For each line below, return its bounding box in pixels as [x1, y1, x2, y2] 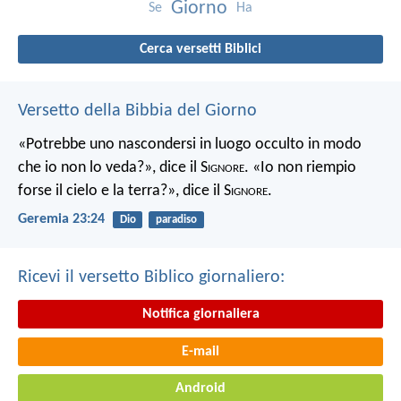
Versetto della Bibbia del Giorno [18, 101, 257, 120]
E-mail [182, 344, 219, 359]
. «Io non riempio [244, 158, 356, 176]
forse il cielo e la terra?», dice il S [18, 182, 231, 200]
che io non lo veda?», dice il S [18, 158, 208, 176]
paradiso [155, 213, 197, 226]
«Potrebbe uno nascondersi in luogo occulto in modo [18, 135, 362, 153]
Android [175, 381, 226, 397]
